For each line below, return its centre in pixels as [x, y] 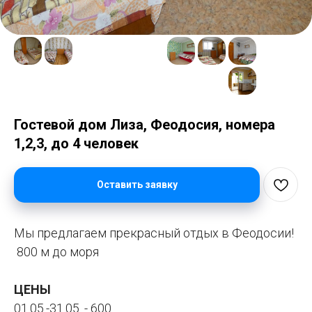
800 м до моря [56, 252]
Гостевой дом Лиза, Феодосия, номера [145, 125]
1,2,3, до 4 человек [76, 143]
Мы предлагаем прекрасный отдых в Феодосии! [154, 233]
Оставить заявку [137, 185]
